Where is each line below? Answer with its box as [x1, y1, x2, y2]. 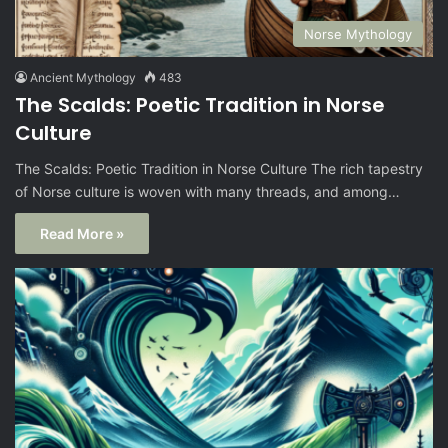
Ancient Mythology [30, 69, 136, 85]
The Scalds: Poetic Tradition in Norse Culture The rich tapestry [15, 159, 423, 177]
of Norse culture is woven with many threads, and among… [15, 182, 400, 200]
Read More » [40, 224, 124, 242]
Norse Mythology [304, 25, 412, 42]
